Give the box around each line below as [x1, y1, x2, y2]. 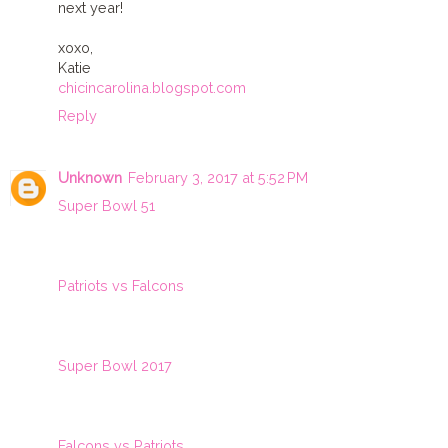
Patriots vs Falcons [58, 276, 184, 294]
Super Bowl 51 [58, 196, 155, 214]
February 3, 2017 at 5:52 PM [128, 168, 308, 186]
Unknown [58, 168, 122, 186]
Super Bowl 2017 [58, 356, 172, 374]
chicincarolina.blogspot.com [58, 78, 246, 96]
